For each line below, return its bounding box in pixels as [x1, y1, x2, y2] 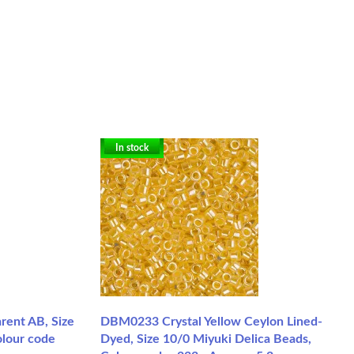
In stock [115, 142, 149, 153]
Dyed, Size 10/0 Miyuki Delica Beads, [100, 332, 311, 345]
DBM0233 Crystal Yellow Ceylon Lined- [100, 314, 322, 328]
